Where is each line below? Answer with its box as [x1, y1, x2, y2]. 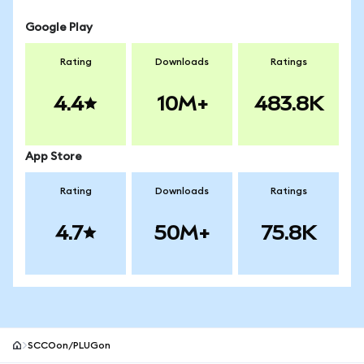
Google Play [25, 22, 93, 33]
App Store [25, 151, 82, 162]
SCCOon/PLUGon [28, 340, 110, 350]
